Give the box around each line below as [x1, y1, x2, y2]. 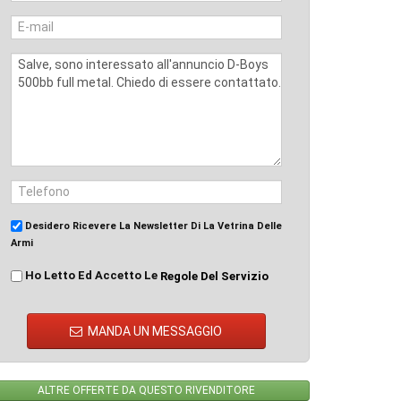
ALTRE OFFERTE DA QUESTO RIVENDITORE [38, 384, 255, 397]
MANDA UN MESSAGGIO [88, 324, 223, 339]
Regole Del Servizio [160, 269, 269, 284]
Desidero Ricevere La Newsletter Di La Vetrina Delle [22, 220, 282, 232]
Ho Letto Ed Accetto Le [22, 269, 160, 282]
